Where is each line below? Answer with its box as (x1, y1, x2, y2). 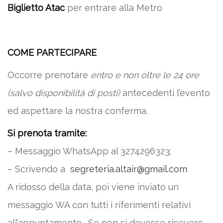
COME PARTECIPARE (7, 47, 97, 58)
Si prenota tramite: (7, 128, 87, 138)
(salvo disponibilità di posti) (7, 88, 120, 98)
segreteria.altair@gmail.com (70, 164, 187, 174)
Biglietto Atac (7, 2, 65, 13)
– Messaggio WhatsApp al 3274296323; (7, 146, 171, 156)
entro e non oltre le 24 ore (91, 70, 199, 80)
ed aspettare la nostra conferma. (7, 106, 148, 116)
